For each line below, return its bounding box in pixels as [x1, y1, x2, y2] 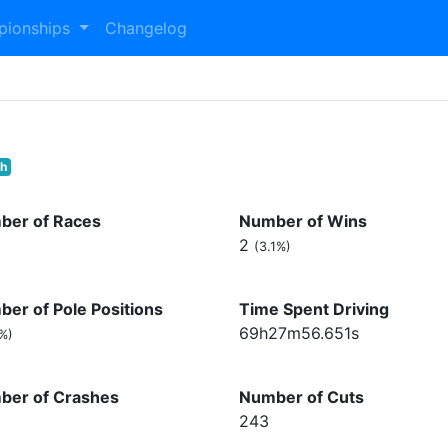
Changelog [104, 18, 187, 38]
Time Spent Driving [239, 299, 389, 319]
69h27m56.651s [239, 323, 359, 343]
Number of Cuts [239, 387, 364, 407]
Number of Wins [239, 211, 367, 231]
